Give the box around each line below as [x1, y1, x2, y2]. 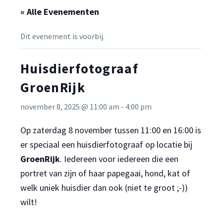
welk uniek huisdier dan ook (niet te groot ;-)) [20, 182, 188, 193]
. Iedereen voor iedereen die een [60, 153, 178, 165]
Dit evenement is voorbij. [20, 31, 105, 41]
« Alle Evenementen [20, 6, 99, 17]
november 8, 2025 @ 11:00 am [20, 102, 119, 111]
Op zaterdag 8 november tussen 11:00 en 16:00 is [20, 124, 201, 136]
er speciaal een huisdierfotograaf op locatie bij [20, 139, 192, 150]
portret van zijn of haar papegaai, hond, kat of [20, 167, 190, 179]
